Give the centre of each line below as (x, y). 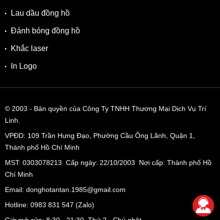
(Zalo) (84, 205)
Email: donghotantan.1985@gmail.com (65, 190)
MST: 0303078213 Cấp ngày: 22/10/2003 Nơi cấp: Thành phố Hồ (108, 163)
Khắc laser (29, 49)
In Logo (24, 66)
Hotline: (18, 205)
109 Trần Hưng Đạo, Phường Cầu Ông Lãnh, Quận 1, (111, 136)
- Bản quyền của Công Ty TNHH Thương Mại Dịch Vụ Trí (117, 109)
